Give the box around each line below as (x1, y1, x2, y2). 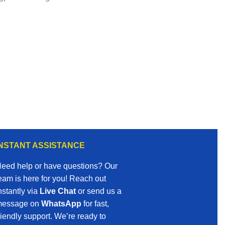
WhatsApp (41, 199, 81, 208)
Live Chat (39, 187, 76, 196)
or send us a (75, 187, 122, 196)
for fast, (81, 199, 109, 208)
